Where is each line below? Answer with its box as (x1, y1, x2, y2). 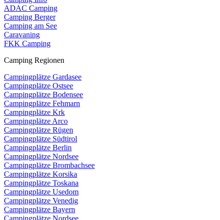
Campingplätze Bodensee (4, 90, 83, 99)
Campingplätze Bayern (4, 205, 75, 214)
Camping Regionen (4, 56, 64, 65)
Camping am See (4, 22, 57, 30)
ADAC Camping (4, 4, 57, 13)
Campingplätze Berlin (4, 143, 72, 152)
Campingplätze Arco (4, 117, 68, 126)
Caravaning (4, 30, 40, 39)
